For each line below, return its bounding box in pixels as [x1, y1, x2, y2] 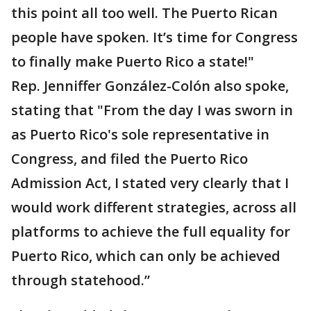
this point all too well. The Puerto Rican [11, 3, 278, 22]
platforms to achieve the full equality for [11, 222, 290, 241]
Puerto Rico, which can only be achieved [11, 246, 280, 265]
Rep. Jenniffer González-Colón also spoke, [11, 76, 289, 95]
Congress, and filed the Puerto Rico [11, 149, 248, 168]
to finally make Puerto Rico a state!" [11, 52, 254, 71]
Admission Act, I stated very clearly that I [11, 174, 289, 192]
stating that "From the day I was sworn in [11, 101, 293, 119]
